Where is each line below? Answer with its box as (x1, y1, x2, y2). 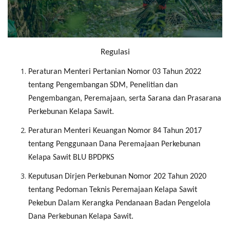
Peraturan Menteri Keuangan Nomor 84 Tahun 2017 (28, 127, 202, 136)
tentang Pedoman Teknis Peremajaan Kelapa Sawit (28, 186, 197, 195)
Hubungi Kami (13, 56, 62, 66)
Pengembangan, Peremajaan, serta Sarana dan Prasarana (28, 94, 221, 103)
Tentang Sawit (13, 19, 64, 29)
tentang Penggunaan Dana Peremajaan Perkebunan (28, 140, 200, 149)
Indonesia (13, 123, 47, 133)
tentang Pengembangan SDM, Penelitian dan (28, 81, 178, 90)
